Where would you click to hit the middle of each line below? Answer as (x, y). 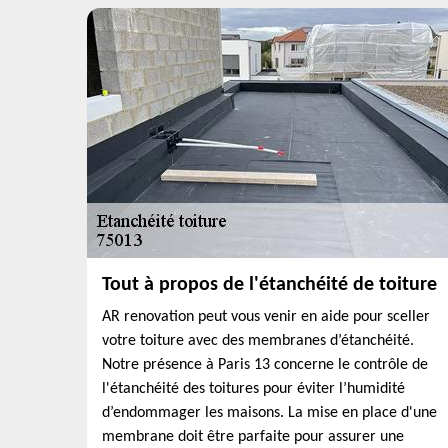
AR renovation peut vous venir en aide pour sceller (266, 317)
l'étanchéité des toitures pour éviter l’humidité (253, 389)
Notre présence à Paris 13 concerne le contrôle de (265, 365)
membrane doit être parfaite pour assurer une (253, 437)
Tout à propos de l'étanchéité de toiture (269, 285)
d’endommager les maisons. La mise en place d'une (269, 413)
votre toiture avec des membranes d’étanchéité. (258, 341)
